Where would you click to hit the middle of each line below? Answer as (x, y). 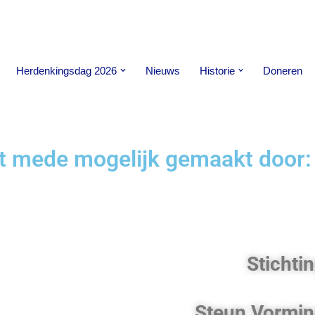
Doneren (283, 70)
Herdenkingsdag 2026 (66, 70)
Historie (217, 70)
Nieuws (162, 70)
